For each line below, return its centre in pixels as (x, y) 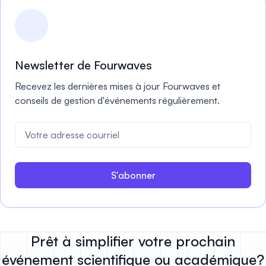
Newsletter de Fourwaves (83, 65)
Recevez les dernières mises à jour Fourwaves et (118, 86)
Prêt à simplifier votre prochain (133, 241)
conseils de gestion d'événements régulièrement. (117, 100)
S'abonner (133, 175)
